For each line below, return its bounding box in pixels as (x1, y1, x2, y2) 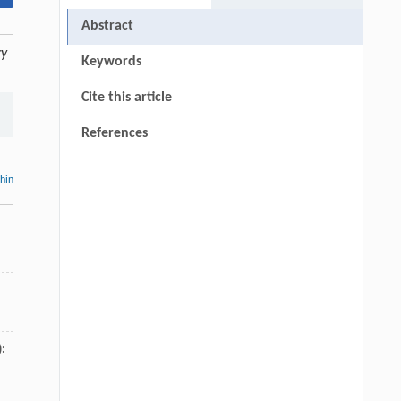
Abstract (81, 19, 133, 34)
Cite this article (81, 90, 172, 106)
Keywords (81, 55, 141, 70)
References (81, 126, 148, 141)
